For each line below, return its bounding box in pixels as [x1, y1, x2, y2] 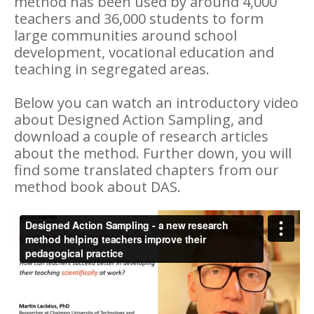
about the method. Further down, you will [14, 144, 292, 163]
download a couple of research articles [14, 127, 268, 146]
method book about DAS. [14, 177, 181, 196]
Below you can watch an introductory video [14, 93, 299, 112]
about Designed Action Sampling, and [14, 110, 263, 129]
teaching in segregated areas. [14, 60, 210, 78]
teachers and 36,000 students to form [14, 9, 264, 28]
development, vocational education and [14, 43, 274, 62]
